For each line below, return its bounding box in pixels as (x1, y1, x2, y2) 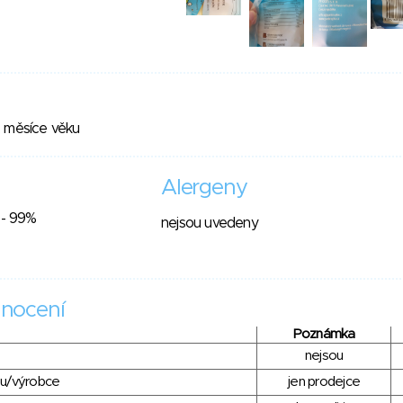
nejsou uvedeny (161, 216, 258, 231)
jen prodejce (288, 375, 360, 390)
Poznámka (292, 327, 355, 342)
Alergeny (161, 177, 247, 200)
